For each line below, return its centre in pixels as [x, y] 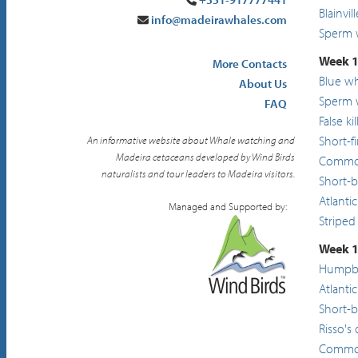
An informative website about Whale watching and [191, 140]
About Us [263, 84]
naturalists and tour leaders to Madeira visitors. [198, 173]
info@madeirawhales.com [219, 20]
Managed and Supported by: [227, 206]
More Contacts [249, 64]
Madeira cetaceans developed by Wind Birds [205, 157]
